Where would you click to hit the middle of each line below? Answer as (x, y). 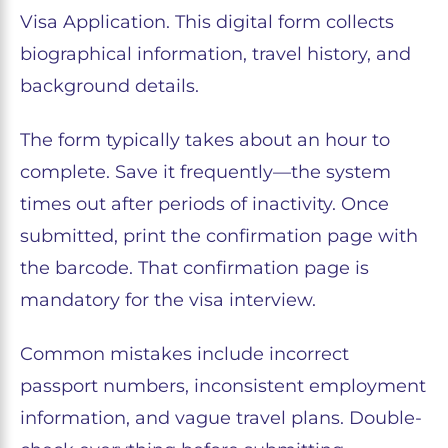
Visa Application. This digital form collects (207, 22)
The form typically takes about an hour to (205, 140)
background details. (109, 86)
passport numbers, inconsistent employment (223, 386)
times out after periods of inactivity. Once (204, 204)
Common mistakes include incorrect (184, 354)
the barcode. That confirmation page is (194, 268)
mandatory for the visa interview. (168, 300)
